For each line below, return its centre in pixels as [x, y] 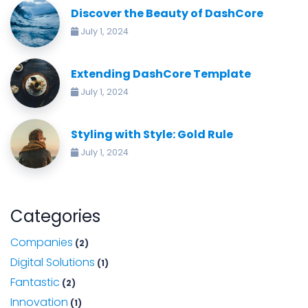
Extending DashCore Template [161, 74]
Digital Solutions [53, 262]
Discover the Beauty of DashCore [167, 13]
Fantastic [35, 282]
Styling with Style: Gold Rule [152, 134]
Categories [55, 216]
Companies [42, 242]
